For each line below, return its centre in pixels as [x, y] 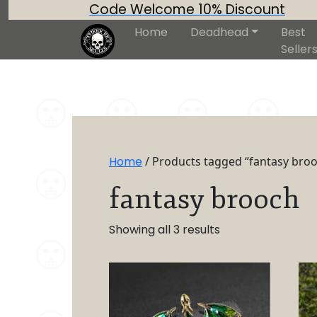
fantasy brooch [204, 198]
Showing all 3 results [164, 229]
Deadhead [219, 32]
